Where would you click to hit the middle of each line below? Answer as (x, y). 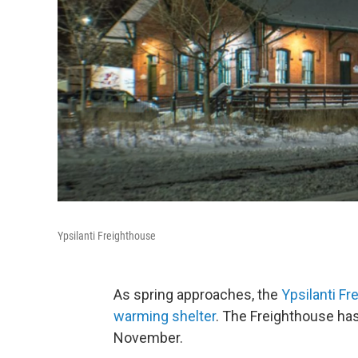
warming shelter (165, 316)
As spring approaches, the (197, 294)
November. (148, 337)
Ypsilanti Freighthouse (107, 235)
